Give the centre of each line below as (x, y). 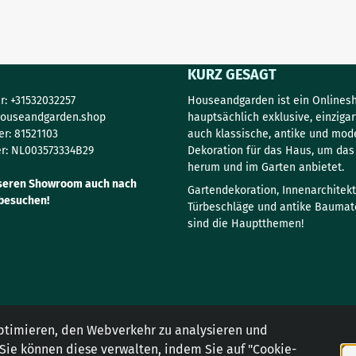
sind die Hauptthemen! (245, 224)
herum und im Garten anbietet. (265, 168)
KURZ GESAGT (232, 75)
